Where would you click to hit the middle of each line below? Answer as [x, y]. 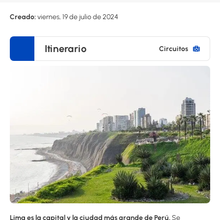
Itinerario [66, 49]
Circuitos [174, 49]
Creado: [24, 17]
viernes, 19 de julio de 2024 [78, 17]
